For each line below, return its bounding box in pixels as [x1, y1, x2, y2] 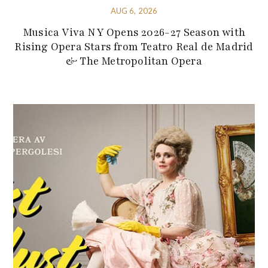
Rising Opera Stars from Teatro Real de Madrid [14, 39, 254, 54]
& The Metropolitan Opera [66, 53, 202, 68]
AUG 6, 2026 [110, 5, 158, 16]
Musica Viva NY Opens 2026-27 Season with [22, 25, 245, 39]
